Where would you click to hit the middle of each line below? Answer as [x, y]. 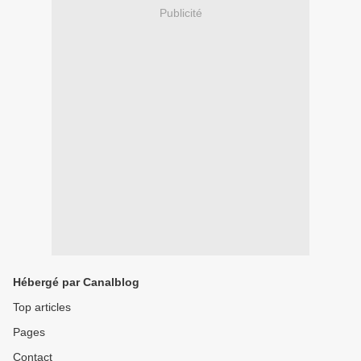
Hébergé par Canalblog [76, 282]
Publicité [180, 13]
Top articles [42, 307]
